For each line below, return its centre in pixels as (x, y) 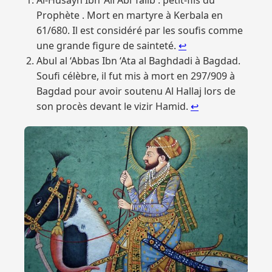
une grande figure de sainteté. (107, 45)
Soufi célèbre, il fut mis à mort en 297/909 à (136, 76)
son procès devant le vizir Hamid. (114, 106)
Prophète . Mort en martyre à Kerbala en (130, 15)
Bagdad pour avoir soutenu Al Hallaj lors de (136, 91)
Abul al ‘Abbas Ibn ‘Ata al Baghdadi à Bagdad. (138, 60)
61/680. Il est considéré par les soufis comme (140, 30)
